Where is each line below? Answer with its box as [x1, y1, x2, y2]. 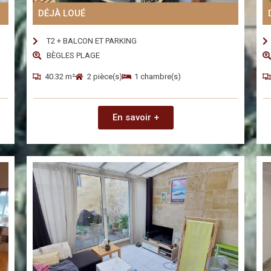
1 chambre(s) [134, 72, 181, 82]
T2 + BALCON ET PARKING [46, 36, 137, 46]
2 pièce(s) [87, 72, 122, 82]
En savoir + [112, 112, 159, 123]
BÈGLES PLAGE [46, 51, 100, 60]
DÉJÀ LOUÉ [38, 8, 85, 19]
